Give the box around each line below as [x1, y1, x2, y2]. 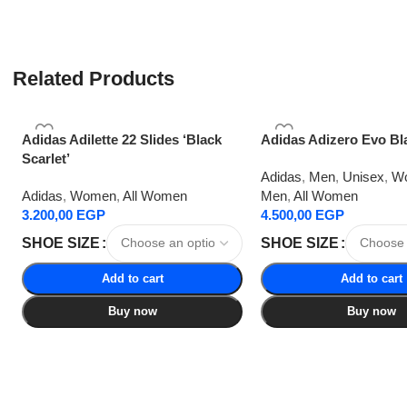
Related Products [12, 66, 174, 90]
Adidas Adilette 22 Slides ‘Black [21, 131, 222, 147]
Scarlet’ [21, 150, 70, 166]
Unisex [342, 168, 385, 184]
